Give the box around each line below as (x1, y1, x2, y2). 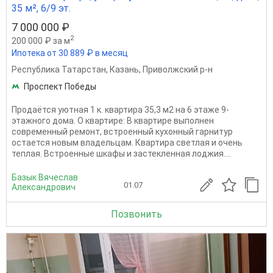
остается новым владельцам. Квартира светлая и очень (12, 138, 243, 148)
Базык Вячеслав (12, 172, 78, 183)
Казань (110, 65, 139, 75)
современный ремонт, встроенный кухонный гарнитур (12, 127, 233, 137)
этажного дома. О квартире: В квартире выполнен (12, 116, 214, 126)
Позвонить (111, 208, 162, 221)
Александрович (12, 182, 76, 193)
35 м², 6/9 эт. (12, 2, 71, 15)
